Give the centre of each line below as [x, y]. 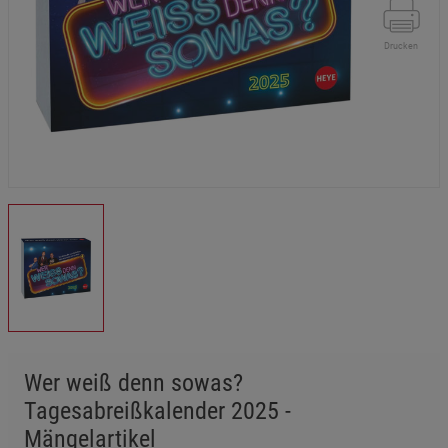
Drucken [401, 46]
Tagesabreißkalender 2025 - [157, 411]
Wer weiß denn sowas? [133, 383]
